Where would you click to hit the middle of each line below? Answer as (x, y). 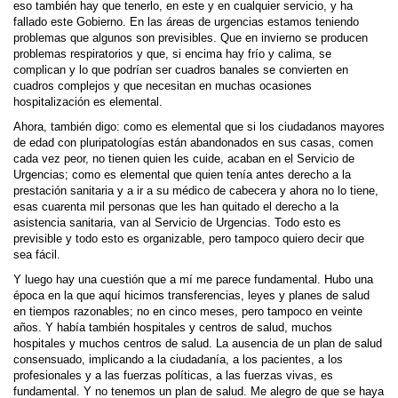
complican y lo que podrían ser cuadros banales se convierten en (181, 70)
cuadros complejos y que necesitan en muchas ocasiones (163, 86)
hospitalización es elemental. (88, 102)
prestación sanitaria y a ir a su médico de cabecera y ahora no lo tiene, (196, 191)
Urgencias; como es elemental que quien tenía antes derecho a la (182, 175)
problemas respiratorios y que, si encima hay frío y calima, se (172, 54)
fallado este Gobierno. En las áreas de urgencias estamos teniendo (186, 22)
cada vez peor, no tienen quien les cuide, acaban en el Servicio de (184, 159)
